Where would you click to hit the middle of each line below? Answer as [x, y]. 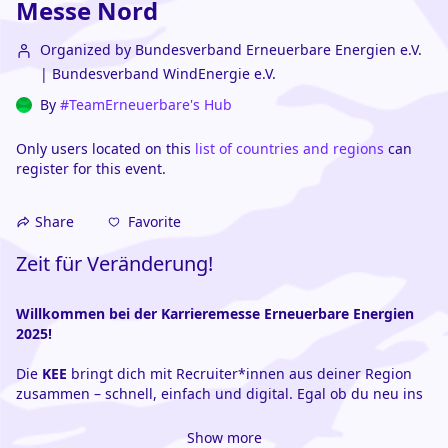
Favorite [154, 221]
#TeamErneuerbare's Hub [146, 104]
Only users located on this [105, 148]
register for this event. [91, 168]
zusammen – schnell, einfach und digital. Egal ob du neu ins [219, 393]
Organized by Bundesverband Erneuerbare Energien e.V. [231, 49]
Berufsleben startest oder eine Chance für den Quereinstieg [218, 413]
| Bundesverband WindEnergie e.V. [158, 73]
